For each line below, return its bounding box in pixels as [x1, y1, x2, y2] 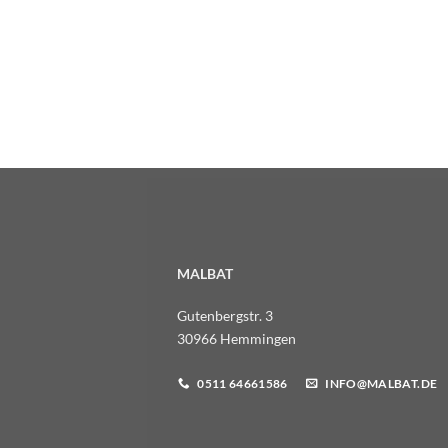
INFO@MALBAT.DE [325, 376, 438, 390]
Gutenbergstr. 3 [177, 306, 273, 324]
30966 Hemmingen [177, 329, 296, 347]
